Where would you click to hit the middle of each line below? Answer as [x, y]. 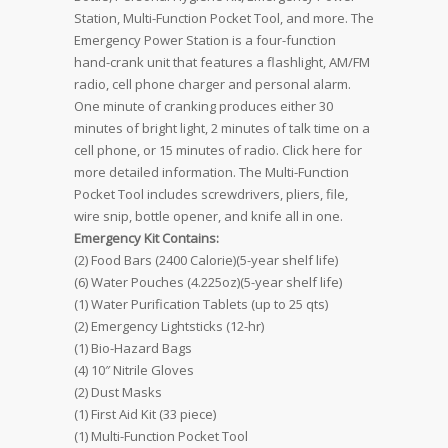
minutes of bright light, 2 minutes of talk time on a [222, 128]
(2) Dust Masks [118, 392]
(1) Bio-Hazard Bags [133, 348]
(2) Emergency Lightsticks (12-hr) [169, 326]
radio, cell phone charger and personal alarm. [212, 84]
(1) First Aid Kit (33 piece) [145, 414]
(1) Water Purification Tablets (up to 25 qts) [201, 304]
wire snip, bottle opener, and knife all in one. [208, 216]
